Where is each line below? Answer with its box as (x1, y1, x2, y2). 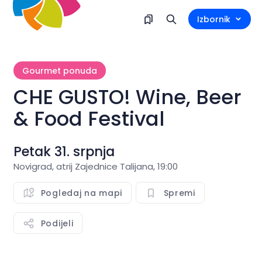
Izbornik (196, 13, 230, 25)
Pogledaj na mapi (40, 187, 122, 199)
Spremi (163, 187, 195, 199)
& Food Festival (13, 105, 164, 133)
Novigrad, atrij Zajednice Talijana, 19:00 (13, 160, 178, 173)
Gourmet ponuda (22, 64, 97, 77)
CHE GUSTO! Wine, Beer (13, 83, 242, 111)
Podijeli (40, 217, 74, 229)
